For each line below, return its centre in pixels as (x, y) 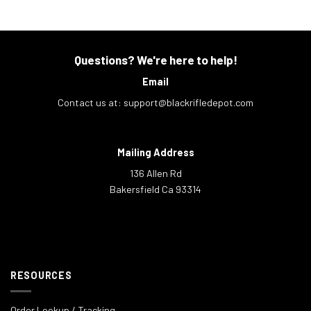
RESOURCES (41, 276)
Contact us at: (91, 102)
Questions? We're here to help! (155, 60)
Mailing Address (155, 152)
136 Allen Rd (155, 173)
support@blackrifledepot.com (188, 102)
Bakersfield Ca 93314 (155, 189)
